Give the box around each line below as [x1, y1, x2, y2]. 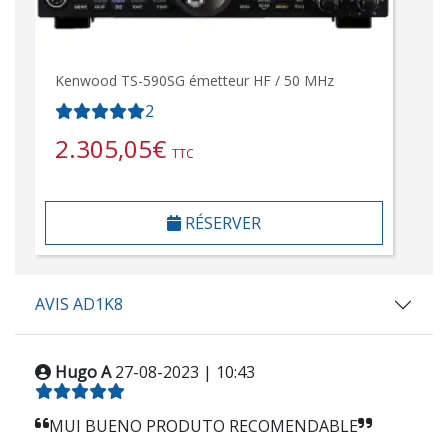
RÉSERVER [181, 212, 262, 234]
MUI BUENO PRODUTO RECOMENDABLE [49, 415, 358, 437]
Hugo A [55, 361, 111, 383]
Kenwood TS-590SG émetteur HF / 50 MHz [55, 71, 334, 90]
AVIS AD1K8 [35, 293, 123, 315]
